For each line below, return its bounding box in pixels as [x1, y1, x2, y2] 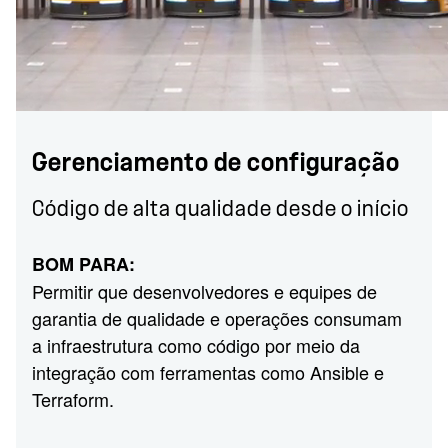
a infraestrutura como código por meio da [32, 332, 360, 358]
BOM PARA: [32, 251, 135, 277]
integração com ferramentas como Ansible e [32, 359, 384, 385]
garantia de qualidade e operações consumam [32, 305, 402, 331]
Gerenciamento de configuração [32, 149, 400, 176]
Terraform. [32, 386, 114, 412]
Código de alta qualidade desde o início [32, 198, 409, 220]
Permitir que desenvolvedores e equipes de [32, 278, 377, 304]
